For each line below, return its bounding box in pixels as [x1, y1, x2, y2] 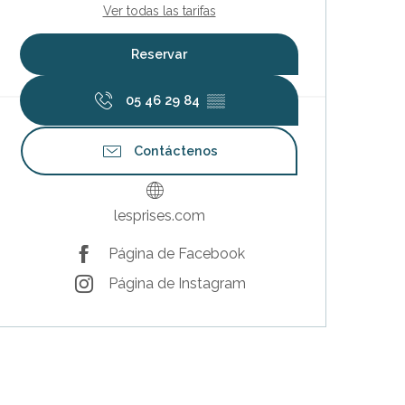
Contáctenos [133, 142, 218, 158]
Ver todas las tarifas [102, 3, 216, 18]
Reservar [131, 45, 187, 61]
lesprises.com [113, 206, 205, 224]
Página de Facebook [108, 245, 245, 263]
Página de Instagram [108, 275, 246, 293]
